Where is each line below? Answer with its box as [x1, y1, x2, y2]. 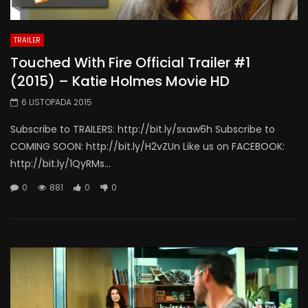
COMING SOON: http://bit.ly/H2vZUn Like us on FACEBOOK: [10, 140, 285, 154]
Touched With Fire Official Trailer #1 [10, 53, 250, 73]
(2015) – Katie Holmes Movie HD [10, 71, 230, 91]
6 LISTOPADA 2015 [21, 96, 92, 109]
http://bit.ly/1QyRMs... [10, 157, 111, 171]
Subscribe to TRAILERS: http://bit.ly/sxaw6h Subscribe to [10, 122, 275, 137]
